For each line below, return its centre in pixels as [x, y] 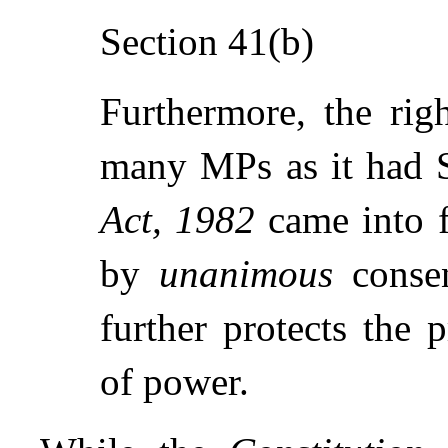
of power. [174, 381]
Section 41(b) [207, 41]
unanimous [245, 273]
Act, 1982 [178, 219]
